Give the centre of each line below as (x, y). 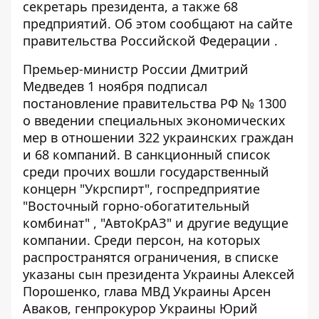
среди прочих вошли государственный (146, 171)
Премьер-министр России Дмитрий (136, 69)
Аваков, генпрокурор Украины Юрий (140, 308)
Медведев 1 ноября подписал (115, 86)
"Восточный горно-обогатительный (136, 205)
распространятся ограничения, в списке (151, 257)
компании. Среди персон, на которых (142, 240)
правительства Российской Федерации (147, 40)
